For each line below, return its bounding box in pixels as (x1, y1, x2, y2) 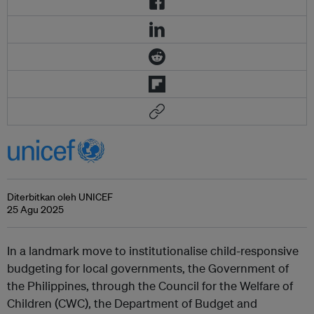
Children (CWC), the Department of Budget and (7, 296, 257, 310)
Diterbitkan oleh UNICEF (7, 191, 113, 203)
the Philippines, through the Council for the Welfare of (7, 278, 293, 293)
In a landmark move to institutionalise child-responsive (7, 243, 299, 258)
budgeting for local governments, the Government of (7, 261, 289, 275)
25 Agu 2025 (7, 203, 64, 216)
